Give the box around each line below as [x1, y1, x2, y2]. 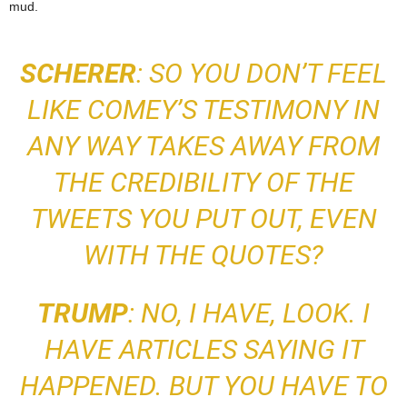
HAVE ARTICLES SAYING [44, 333, 342, 366]
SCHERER [20, 57, 136, 90]
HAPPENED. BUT [19, 370, 223, 402]
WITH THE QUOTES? [84, 239, 323, 272]
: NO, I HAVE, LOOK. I [128, 297, 370, 330]
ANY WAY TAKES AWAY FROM [27, 130, 380, 163]
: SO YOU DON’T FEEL [136, 57, 387, 90]
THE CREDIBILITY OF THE [53, 166, 354, 199]
